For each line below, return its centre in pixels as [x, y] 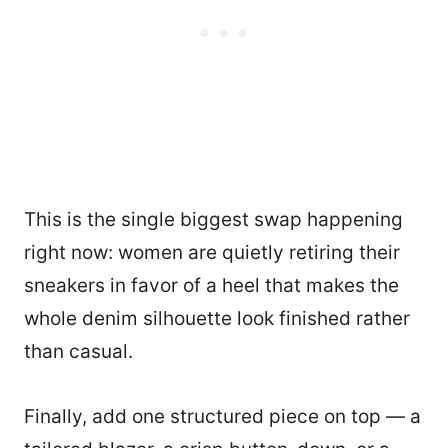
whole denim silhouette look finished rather [217, 319]
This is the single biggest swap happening [213, 220]
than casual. [78, 352]
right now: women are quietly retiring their [212, 253]
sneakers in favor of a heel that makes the [211, 286]
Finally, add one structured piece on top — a [222, 417]
